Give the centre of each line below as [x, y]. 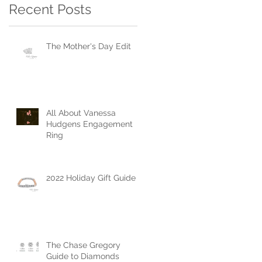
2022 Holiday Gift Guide [91, 177]
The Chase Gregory [83, 245]
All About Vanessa [81, 113]
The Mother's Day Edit [89, 46]
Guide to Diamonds [83, 256]
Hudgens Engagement [89, 124]
